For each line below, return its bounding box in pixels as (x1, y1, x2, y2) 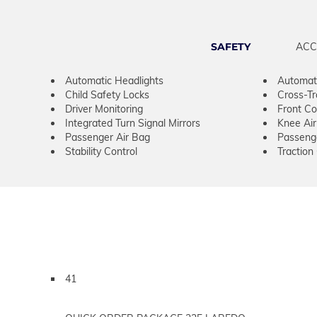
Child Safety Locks (65, 88, 149, 101)
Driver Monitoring (65, 102, 143, 115)
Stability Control (65, 144, 137, 158)
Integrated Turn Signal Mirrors (65, 116, 200, 129)
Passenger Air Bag (65, 130, 150, 144)
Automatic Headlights (65, 74, 163, 87)
